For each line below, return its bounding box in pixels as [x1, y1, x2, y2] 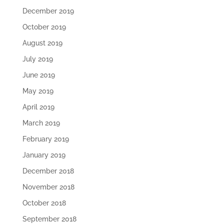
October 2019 [22, 23, 66, 31]
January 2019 [22, 151, 65, 159]
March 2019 [22, 119, 60, 127]
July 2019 [22, 55, 53, 63]
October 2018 [22, 199, 66, 207]
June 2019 [22, 71, 55, 79]
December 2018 [22, 167, 74, 175]
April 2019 [22, 103, 54, 111]
